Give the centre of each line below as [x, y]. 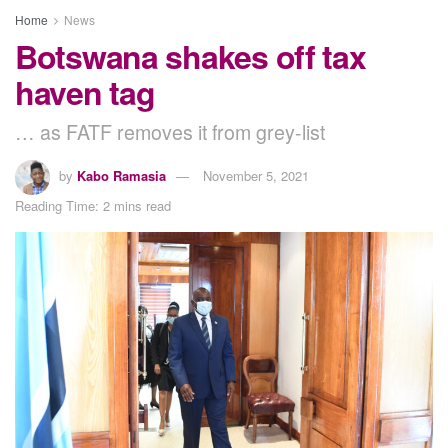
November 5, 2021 [256, 175]
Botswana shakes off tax [190, 55]
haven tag [85, 91]
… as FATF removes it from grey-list [170, 131]
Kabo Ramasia [121, 175]
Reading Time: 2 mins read [93, 205]
